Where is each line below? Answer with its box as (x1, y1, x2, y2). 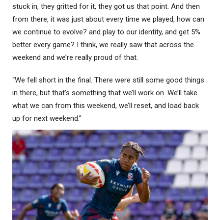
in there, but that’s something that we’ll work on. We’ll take (12, 88, 197, 98)
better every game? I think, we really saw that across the (12, 40, 194, 50)
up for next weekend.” (12, 114, 82, 123)
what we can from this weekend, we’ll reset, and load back (12, 101, 199, 110)
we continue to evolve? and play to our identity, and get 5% (12, 27, 200, 37)
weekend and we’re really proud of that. (12, 53, 138, 62)
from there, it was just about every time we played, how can (12, 15, 204, 24)
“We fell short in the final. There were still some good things (12, 76, 204, 85)
